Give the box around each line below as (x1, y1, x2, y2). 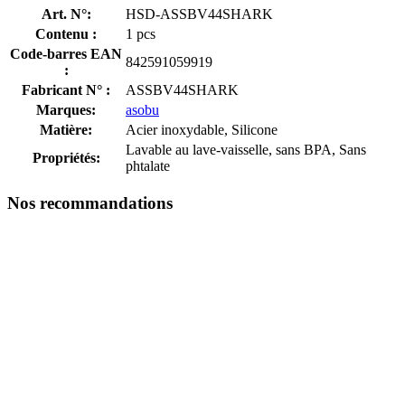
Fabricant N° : (22, 81, 110, 98)
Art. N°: (41, 5, 91, 22)
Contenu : (35, 25, 97, 42)
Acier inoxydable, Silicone (126, 121, 278, 137)
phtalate (126, 157, 170, 174)
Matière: (40, 121, 92, 137)
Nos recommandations (7, 193, 173, 213)
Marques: (36, 101, 96, 118)
